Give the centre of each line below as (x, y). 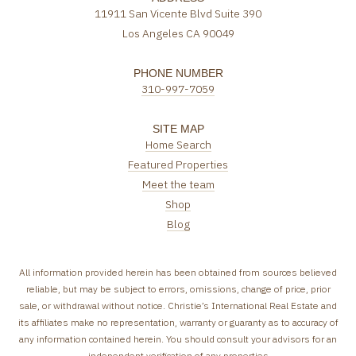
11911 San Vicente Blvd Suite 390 (178, 13)
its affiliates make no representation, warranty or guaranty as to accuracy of (178, 323)
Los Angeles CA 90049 (178, 33)
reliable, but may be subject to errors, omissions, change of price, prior (178, 289)
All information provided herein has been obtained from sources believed (178, 273)
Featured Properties (178, 164)
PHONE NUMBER (178, 73)
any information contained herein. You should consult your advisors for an (178, 339)
